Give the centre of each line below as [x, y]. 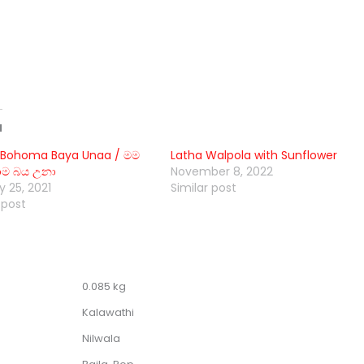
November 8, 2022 [222, 172]
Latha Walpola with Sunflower [254, 156]
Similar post [204, 188]
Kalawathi [108, 312]
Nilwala [101, 338]
